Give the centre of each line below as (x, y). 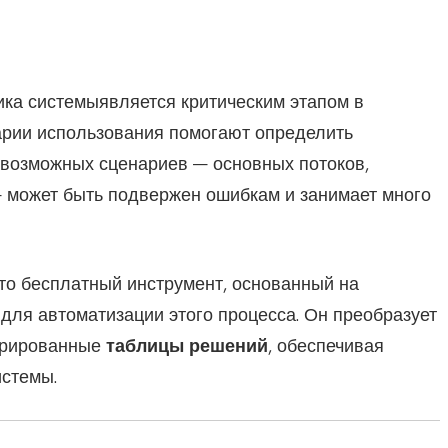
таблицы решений (186, 346)
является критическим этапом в (231, 102)
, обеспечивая (325, 346)
